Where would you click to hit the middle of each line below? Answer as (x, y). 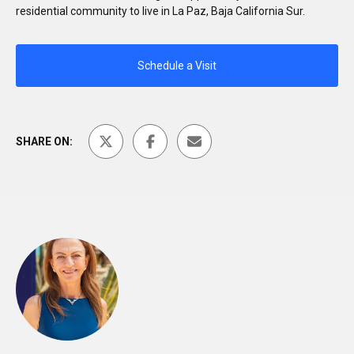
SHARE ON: (44, 141)
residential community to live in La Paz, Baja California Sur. (160, 11)
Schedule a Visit (177, 66)
